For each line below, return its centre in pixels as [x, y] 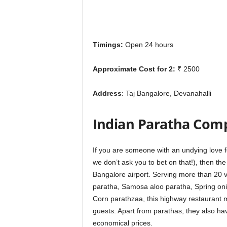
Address [107, 93]
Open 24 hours [148, 45]
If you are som [116, 150]
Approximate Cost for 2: [134, 69]
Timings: [108, 45]
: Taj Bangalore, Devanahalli [166, 93]
